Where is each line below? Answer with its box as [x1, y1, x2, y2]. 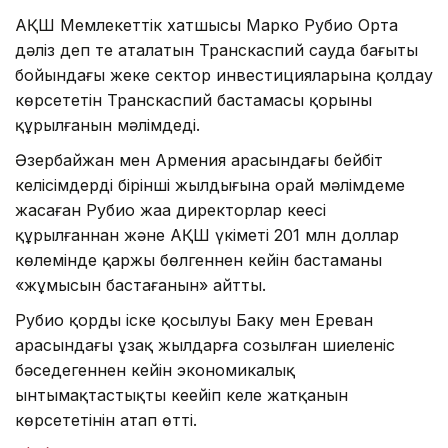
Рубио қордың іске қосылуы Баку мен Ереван [15, 310, 373, 331]
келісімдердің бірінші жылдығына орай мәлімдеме [15, 175, 405, 196]
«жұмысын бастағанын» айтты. [15, 275, 266, 296]
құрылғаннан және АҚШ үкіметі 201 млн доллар [15, 225, 399, 246]
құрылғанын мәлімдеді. [15, 115, 200, 136]
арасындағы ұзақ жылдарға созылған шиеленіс [15, 335, 395, 356]
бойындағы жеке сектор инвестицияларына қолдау [15, 65, 433, 86]
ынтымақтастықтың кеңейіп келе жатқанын [15, 385, 348, 406]
